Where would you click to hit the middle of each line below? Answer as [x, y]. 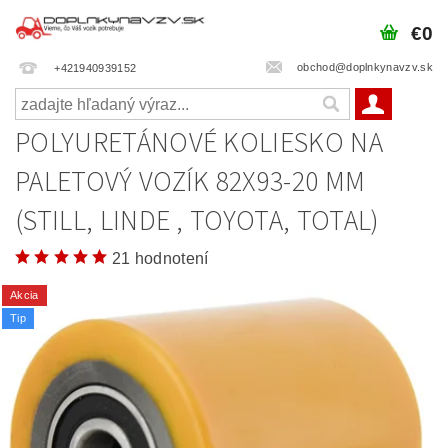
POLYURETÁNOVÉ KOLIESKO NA [199, 143]
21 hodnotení [160, 258]
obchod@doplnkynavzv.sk [364, 66]
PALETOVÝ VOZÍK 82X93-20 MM [190, 182]
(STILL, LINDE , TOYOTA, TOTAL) [197, 221]
